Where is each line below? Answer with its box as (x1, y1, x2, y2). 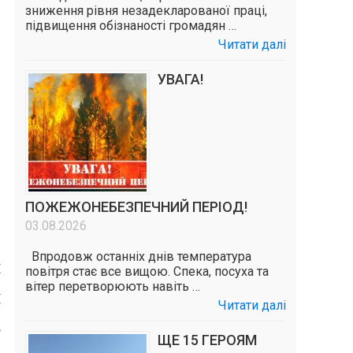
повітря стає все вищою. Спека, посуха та (24, 264, 269, 279)
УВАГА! (157, 71, 203, 87)
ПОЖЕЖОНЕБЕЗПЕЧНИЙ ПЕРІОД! (24, 199, 247, 215)
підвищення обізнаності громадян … (24, 18, 236, 33)
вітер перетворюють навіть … (24, 279, 200, 294)
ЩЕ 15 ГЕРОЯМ (157, 332, 257, 348)
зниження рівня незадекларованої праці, (24, 3, 267, 18)
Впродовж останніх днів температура (24, 249, 251, 264)
